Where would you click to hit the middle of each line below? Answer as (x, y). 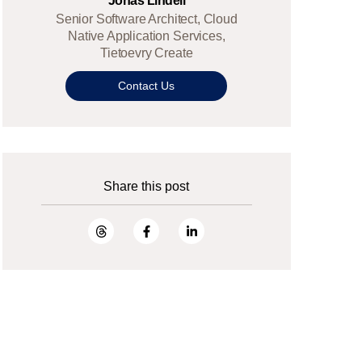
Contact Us (147, 86)
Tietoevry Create (147, 53)
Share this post (147, 187)
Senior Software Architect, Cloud (146, 19)
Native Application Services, (147, 36)
